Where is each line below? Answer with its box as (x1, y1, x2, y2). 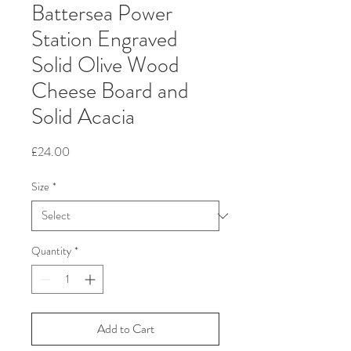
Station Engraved (31, 24, 178, 56)
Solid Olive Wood (31, 49, 179, 81)
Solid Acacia (31, 101, 135, 133)
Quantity (31, 243, 71, 259)
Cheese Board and (31, 75, 189, 107)
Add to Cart (96, 320, 154, 338)
